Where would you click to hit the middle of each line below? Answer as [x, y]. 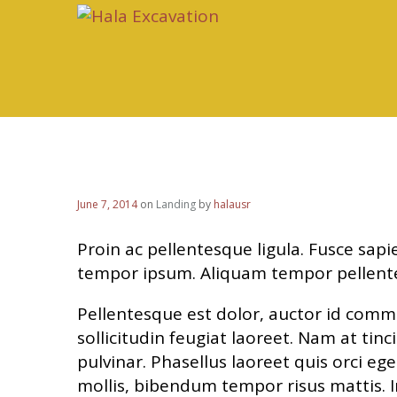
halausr [232, 204]
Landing [176, 204]
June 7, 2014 [107, 204]
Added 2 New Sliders [177, 144]
